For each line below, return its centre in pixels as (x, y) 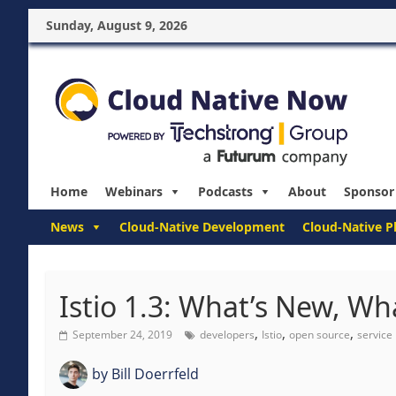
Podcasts (225, 191)
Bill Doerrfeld (153, 374)
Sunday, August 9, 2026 (117, 25)
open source (320, 335)
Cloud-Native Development (202, 227)
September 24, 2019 (122, 335)
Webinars (134, 191)
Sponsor (369, 191)
